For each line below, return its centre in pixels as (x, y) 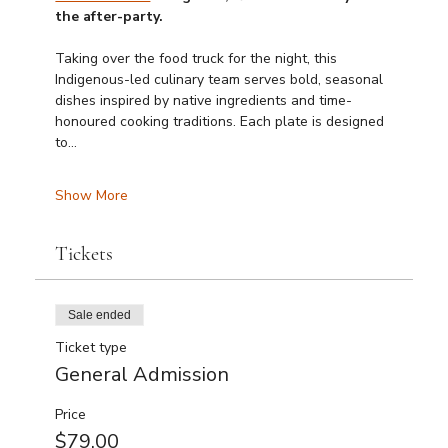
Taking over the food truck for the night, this (198, 58)
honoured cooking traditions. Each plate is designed (222, 121)
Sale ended (100, 314)
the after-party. (109, 16)
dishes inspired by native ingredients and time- (204, 100)
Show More (92, 195)
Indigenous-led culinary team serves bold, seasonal (221, 79)
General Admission (142, 374)
